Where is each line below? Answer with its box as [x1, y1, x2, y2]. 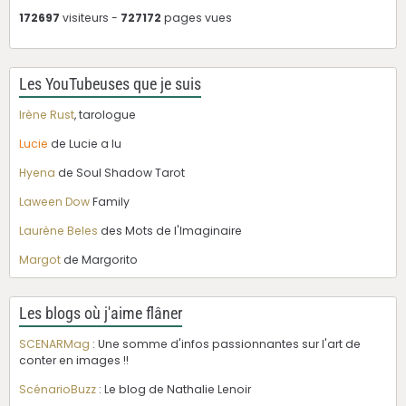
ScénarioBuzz [19, 382, 96, 398]
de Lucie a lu [51, 136, 121, 152]
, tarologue [74, 107, 136, 123]
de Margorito [61, 252, 138, 268]
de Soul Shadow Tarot [55, 165, 185, 181]
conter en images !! [19, 353, 129, 369]
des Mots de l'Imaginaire [98, 223, 242, 239]
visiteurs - [60, 10, 121, 26]
